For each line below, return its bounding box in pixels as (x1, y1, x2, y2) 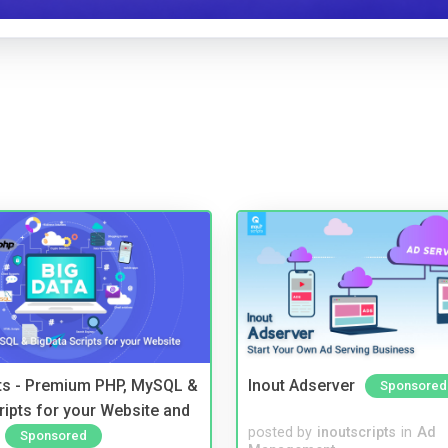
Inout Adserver (248, 376, 355, 396)
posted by (248, 423, 312, 441)
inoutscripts (317, 423, 396, 441)
